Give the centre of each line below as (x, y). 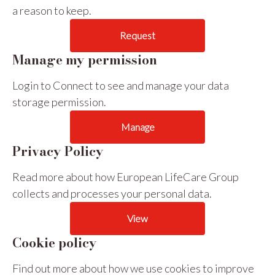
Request (137, 35)
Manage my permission (85, 60)
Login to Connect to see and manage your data (121, 85)
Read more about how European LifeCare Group (126, 177)
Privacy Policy (58, 151)
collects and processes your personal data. (112, 193)
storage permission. (59, 102)
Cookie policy (55, 242)
